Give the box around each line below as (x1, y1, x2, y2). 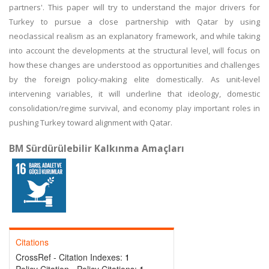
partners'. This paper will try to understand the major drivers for (9, 2, 260, 13)
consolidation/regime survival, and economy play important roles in (9, 103, 260, 113)
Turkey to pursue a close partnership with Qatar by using (9, 16, 260, 27)
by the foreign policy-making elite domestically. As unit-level (9, 74, 260, 85)
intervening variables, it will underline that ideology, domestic (9, 88, 260, 99)
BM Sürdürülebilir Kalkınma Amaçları (9, 142, 184, 155)
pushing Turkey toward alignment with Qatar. (9, 117, 172, 128)
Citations (16, 236, 49, 248)
